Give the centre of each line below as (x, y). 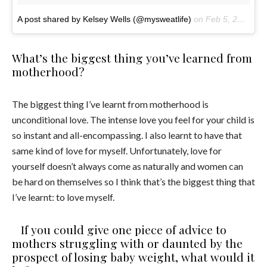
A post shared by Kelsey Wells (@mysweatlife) (104, 19)
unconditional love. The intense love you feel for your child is (133, 120)
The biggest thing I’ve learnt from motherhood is (110, 104)
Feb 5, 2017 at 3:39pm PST (221, 19)
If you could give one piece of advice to (124, 230)
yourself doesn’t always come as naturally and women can (128, 166)
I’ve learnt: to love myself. (63, 197)
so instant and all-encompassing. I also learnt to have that (127, 135)
